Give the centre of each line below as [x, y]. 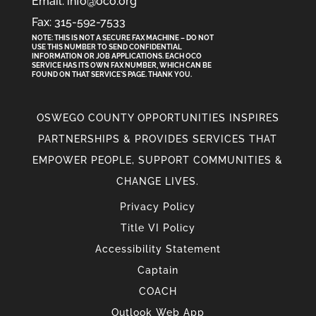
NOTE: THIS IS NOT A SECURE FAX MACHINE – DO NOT [122, 38]
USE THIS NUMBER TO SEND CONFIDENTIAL [107, 47]
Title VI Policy [158, 228]
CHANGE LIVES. [158, 182]
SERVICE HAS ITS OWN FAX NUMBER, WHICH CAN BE [121, 66]
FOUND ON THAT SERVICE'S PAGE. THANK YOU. [111, 75]
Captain [158, 271]
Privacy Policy [158, 207]
